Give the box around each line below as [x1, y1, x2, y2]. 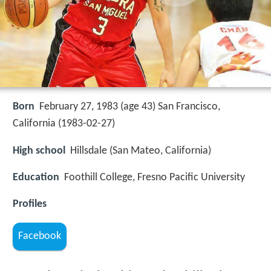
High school [13, 145, 65, 157]
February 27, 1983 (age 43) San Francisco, [39, 101, 220, 113]
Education [13, 171, 59, 183]
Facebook [18, 230, 61, 243]
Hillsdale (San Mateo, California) [70, 145, 211, 157]
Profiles [13, 198, 47, 210]
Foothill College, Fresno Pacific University [64, 171, 245, 183]
